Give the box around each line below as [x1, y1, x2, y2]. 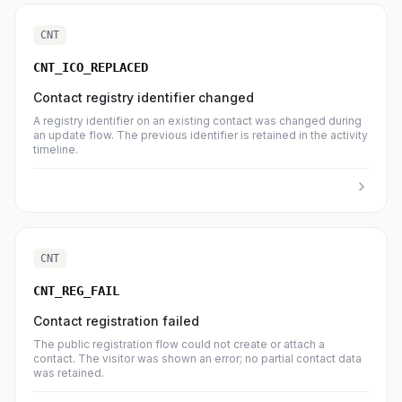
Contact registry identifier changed [33, 90, 254, 105]
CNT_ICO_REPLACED [33, 60, 148, 74]
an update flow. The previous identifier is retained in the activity [33, 128, 368, 142]
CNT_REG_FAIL [33, 284, 119, 298]
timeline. [33, 143, 78, 156]
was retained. [33, 366, 104, 380]
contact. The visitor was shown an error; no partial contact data [33, 352, 362, 365]
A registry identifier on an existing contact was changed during [33, 114, 362, 127]
